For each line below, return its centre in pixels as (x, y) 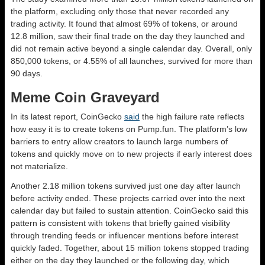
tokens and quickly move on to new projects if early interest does (131, 154)
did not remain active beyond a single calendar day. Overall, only (131, 49)
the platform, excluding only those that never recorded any (120, 11)
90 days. (27, 73)
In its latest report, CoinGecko (67, 117)
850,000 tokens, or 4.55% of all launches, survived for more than (132, 61)
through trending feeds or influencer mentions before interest (125, 235)
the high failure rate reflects (192, 117)
